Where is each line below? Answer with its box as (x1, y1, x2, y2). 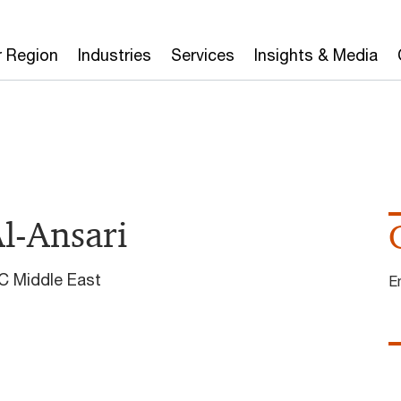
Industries (78, 45, 151, 64)
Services (171, 45, 235, 64)
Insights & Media (254, 45, 378, 64)
